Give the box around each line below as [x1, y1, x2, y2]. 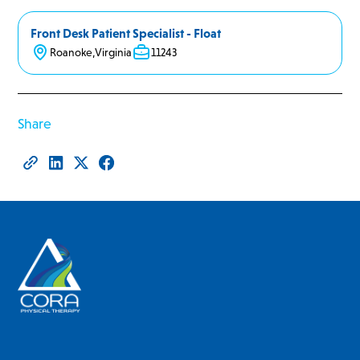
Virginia [95, 45, 132, 59]
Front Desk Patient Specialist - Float [31, 26, 222, 42]
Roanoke [50, 45, 92, 59]
